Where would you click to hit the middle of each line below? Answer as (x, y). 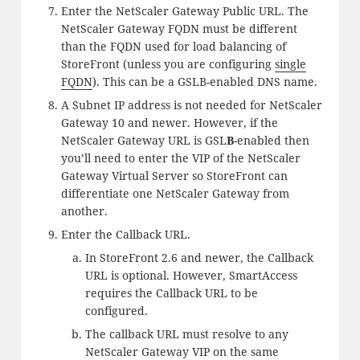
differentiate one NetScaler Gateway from (175, 194)
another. (84, 211)
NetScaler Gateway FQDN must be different (179, 29)
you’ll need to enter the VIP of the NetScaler (180, 158)
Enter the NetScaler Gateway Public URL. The (184, 11)
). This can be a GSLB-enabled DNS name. (205, 82)
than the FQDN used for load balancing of (173, 47)
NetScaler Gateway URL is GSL (143, 141)
